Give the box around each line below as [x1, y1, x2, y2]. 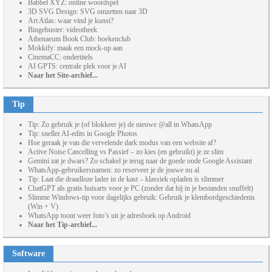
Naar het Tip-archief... [28, 220, 97, 229]
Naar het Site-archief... [28, 71, 98, 80]
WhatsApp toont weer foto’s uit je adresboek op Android [28, 211, 191, 220]
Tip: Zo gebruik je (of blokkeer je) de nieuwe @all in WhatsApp [28, 120, 212, 129]
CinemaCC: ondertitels [28, 53, 93, 62]
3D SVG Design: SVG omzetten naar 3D [28, 7, 148, 16]
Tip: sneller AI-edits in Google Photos [28, 129, 137, 138]
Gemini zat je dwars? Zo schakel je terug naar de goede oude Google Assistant [28, 157, 252, 166]
